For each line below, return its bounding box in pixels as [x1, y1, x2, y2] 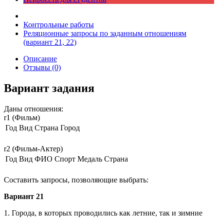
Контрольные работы [23, 20, 94, 29]
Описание [23, 54, 57, 63]
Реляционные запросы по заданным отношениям [23, 29, 186, 37]
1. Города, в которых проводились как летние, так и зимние [4, 208, 202, 217]
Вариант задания [4, 81, 94, 94]
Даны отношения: [4, 104, 63, 113]
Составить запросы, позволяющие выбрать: [4, 175, 148, 184]
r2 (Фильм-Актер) [4, 144, 63, 153]
